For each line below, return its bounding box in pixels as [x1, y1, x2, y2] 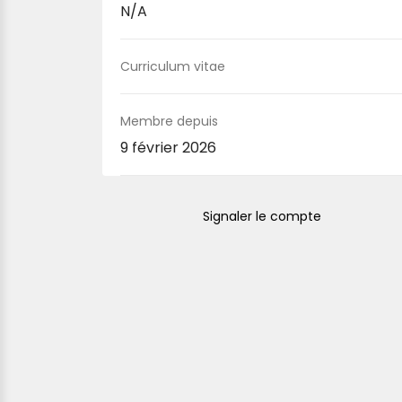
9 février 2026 [120, 137, 216, 158]
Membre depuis [120, 112, 218, 130]
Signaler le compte [203, 207, 321, 225]
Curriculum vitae [120, 57, 225, 75]
